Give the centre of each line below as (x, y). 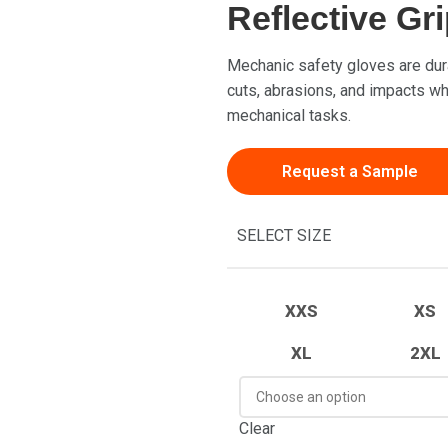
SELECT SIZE (284, 235)
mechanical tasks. (289, 115)
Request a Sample (349, 171)
